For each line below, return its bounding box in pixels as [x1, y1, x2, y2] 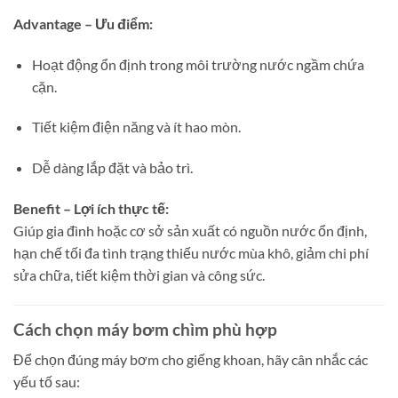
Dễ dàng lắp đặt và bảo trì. [31, 159, 193, 177]
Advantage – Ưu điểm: [13, 14, 153, 32]
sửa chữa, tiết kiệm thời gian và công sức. [13, 266, 265, 283]
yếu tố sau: [13, 373, 80, 391]
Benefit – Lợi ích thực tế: [13, 199, 169, 217]
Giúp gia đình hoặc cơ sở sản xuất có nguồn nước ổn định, [13, 221, 367, 239]
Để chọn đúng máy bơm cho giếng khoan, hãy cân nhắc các [13, 351, 368, 369]
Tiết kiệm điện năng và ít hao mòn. [31, 118, 241, 136]
